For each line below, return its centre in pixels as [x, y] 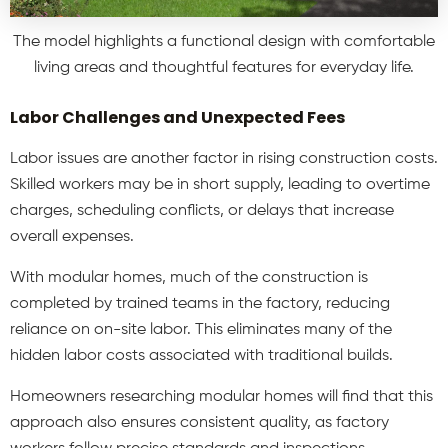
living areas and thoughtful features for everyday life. [224, 68]
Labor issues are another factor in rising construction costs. [224, 159]
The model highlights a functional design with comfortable [224, 42]
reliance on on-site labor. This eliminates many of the [201, 330]
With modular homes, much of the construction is [189, 278]
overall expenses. [72, 237]
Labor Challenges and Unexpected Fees [177, 118]
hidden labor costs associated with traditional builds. [201, 356]
